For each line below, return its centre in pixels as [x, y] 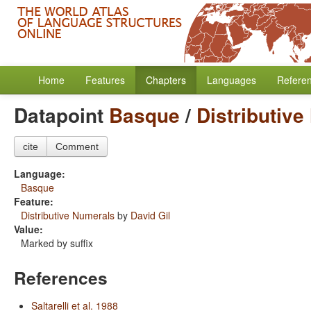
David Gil [150, 215]
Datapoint [61, 115]
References [61, 278]
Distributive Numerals [68, 215]
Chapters [166, 80]
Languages [232, 80]
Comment [77, 146]
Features [105, 80]
